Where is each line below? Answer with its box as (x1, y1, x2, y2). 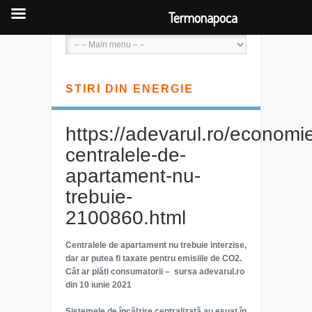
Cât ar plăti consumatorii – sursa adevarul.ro (65, 267, 244, 276)
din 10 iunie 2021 (65, 280, 132, 290)
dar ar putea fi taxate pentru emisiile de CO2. (65, 253, 242, 263)
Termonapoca (168, 8, 237, 26)
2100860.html (65, 207, 186, 228)
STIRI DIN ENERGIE (65, 83, 194, 95)
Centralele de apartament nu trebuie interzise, (65, 240, 247, 250)
